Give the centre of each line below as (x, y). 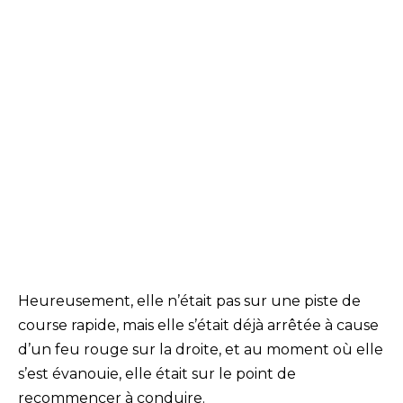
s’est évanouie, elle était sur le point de (157, 373)
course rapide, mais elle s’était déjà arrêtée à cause (198, 325)
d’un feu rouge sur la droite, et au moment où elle (201, 349)
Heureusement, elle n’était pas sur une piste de (189, 300)
